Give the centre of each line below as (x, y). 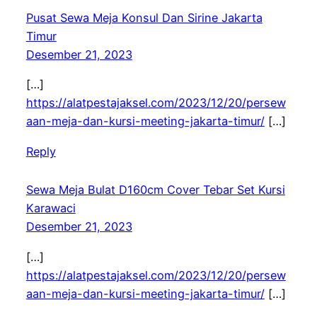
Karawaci (51, 208)
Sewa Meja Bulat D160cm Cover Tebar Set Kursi (155, 190)
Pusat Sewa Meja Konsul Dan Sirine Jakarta (144, 18)
